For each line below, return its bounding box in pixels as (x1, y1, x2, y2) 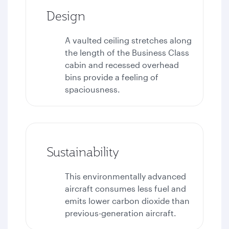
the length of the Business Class (65, 48, 189, 57)
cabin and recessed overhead (65, 60, 179, 70)
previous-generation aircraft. (65, 208, 176, 218)
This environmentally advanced (65, 171, 186, 181)
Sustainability (47, 144, 119, 160)
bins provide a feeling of (65, 72, 158, 82)
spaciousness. (65, 84, 120, 94)
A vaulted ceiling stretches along (65, 35, 192, 45)
